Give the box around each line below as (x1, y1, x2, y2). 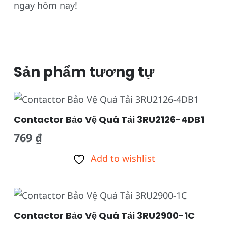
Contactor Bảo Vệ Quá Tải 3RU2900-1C (14, 209, 195, 222)
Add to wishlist (91, 152, 155, 164)
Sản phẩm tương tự (14, 62, 154, 82)
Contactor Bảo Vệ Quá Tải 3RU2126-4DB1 (14, 112, 204, 126)
